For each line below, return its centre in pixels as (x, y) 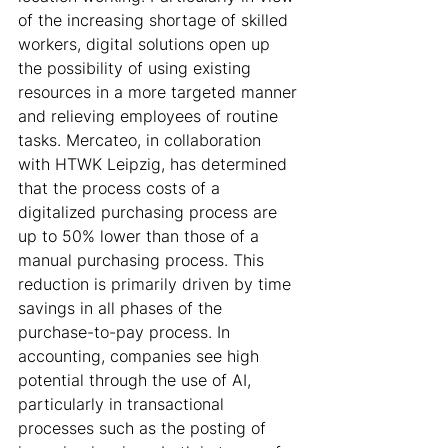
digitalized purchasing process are (150, 212)
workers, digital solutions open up (146, 44)
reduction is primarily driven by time (157, 284)
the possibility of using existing (137, 68)
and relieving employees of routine (150, 116)
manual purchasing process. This (143, 260)
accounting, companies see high (141, 356)
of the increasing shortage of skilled (155, 20)
